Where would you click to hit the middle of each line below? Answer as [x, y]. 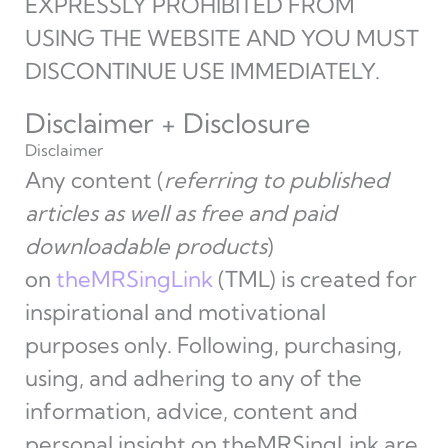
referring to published [276, 180]
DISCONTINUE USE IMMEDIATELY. [202, 71]
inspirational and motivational [175, 312]
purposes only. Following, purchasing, [213, 345]
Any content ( [94, 180]
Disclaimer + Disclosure [167, 123]
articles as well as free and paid [180, 213]
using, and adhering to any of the [193, 378]
